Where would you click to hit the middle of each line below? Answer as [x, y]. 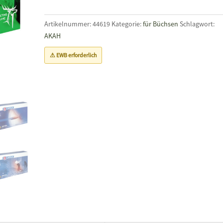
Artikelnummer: [68, 24]
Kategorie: [127, 24]
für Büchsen [160, 24]
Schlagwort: [197, 24]
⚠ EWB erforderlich [73, 55]
